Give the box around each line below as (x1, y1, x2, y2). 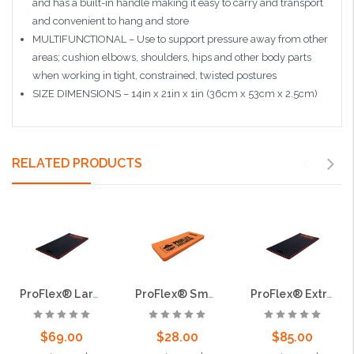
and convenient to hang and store (32, 15, 189, 28)
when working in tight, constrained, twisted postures (32, 70, 277, 82)
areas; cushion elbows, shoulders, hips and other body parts (32, 51, 311, 64)
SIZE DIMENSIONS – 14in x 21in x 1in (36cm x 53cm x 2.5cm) (32, 88, 318, 100)
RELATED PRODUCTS (12, 155, 142, 171)
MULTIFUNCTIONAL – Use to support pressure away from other (32, 33, 328, 46)
